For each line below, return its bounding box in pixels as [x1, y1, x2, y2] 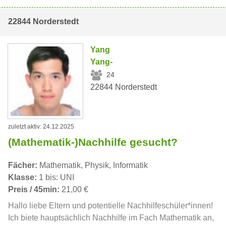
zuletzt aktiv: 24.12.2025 [8, 123, 74, 131]
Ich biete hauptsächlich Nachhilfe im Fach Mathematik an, [8, 213, 214, 222]
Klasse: [8, 173, 37, 182]
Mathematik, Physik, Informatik [37, 161, 148, 170]
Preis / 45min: [8, 185, 60, 194]
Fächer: [8, 161, 37, 170]
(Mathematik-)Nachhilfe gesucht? [8, 136, 178, 148]
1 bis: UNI [37, 173, 74, 182]
